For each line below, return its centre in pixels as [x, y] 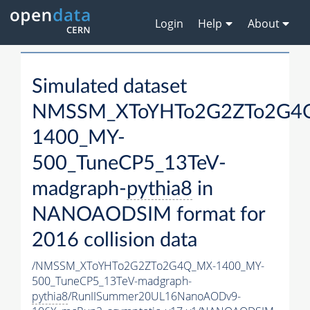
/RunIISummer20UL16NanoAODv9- [154, 297]
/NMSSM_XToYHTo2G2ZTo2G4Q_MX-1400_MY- [148, 266]
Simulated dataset [109, 87]
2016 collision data [115, 241]
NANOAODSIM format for [148, 215]
